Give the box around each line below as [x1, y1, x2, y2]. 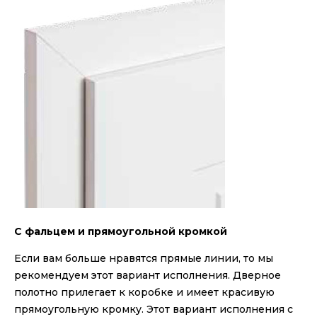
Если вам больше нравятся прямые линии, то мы [14, 252, 273, 265]
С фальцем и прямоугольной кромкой [14, 225, 227, 238]
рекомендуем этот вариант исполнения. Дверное [14, 269, 281, 282]
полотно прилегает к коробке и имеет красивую [14, 286, 275, 299]
